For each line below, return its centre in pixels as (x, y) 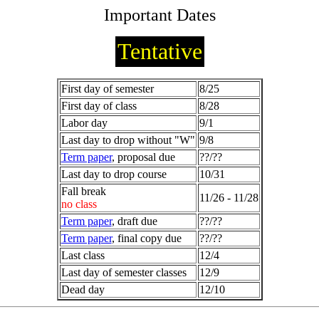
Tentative (159, 51)
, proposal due (143, 157)
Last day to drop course (114, 174)
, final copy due (146, 238)
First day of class (99, 106)
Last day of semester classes (124, 272)
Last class (83, 255)
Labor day (84, 123)
